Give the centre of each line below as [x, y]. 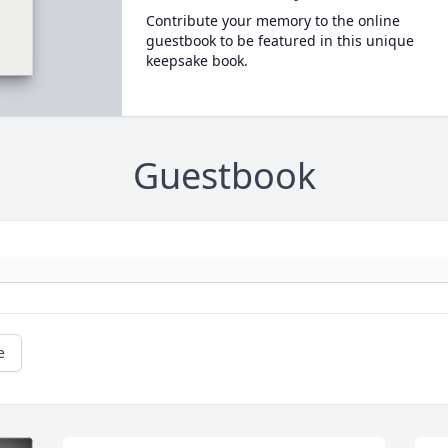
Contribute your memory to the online [272, 20]
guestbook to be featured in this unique [279, 40]
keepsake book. [196, 60]
